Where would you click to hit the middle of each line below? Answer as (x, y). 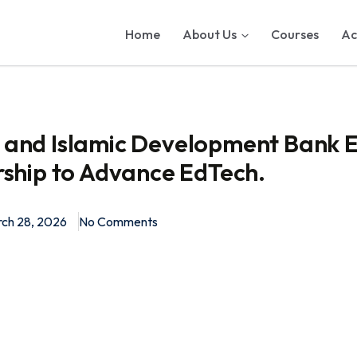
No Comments (118, 221)
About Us (210, 34)
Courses (295, 34)
